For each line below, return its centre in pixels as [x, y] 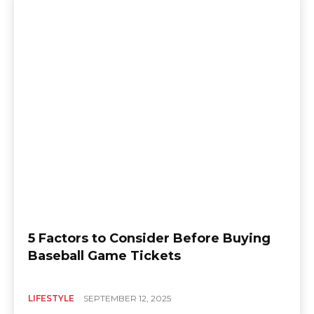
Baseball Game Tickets [104, 256]
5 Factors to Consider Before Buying [149, 239]
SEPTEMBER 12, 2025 [127, 299]
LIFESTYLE [51, 299]
